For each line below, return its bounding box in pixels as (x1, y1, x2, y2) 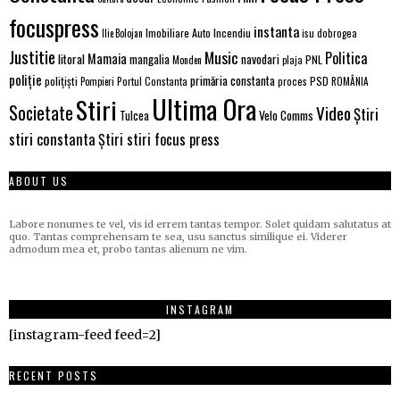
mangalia (129, 50, 170, 68)
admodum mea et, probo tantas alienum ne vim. (9, 243, 247, 256)
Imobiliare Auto (146, 24, 211, 41)
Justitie (9, 43, 55, 70)
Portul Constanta (117, 72, 187, 88)
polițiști (45, 71, 78, 89)
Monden (172, 52, 202, 67)
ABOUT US (9, 172, 69, 188)
